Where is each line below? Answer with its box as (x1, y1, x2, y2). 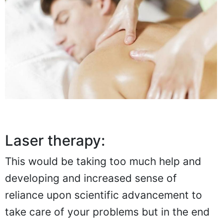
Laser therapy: (5, 132, 105, 150)
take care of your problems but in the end (5, 206, 210, 219)
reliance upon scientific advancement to (5, 189, 202, 202)
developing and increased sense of (5, 172, 177, 185)
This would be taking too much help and (5, 155, 201, 168)
